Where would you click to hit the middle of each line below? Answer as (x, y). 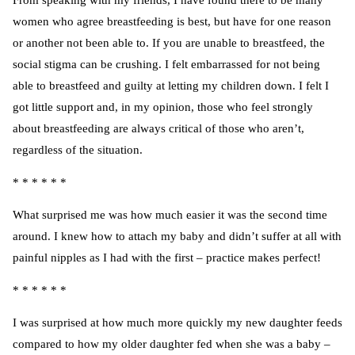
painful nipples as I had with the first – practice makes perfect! (167, 258)
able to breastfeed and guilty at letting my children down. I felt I (171, 86)
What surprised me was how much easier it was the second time (170, 215)
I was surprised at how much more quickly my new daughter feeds (177, 323)
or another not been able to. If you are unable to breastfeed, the (169, 43)
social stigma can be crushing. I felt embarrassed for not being (166, 65)
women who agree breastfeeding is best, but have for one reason (172, 22)
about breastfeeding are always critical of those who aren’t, (158, 129)
